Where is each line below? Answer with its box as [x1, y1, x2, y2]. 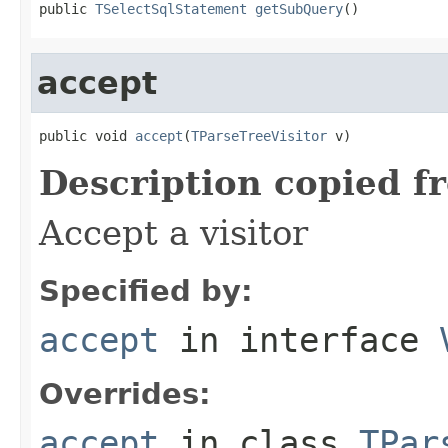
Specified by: [39, 273, 253, 308]
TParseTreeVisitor [191, 127, 327, 144]
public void [39, 127, 135, 144]
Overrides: [39, 376, 211, 411]
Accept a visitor [39, 212, 308, 253]
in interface [159, 319, 439, 360]
